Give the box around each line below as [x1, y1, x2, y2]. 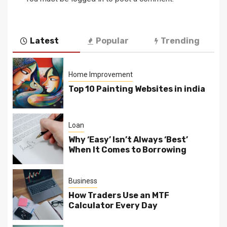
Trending [161, 36, 200, 46]
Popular [95, 36, 129, 46]
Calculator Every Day [68, 201, 158, 211]
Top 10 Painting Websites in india [68, 84, 205, 94]
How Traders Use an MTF [68, 191, 169, 201]
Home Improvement [68, 70, 133, 79]
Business [68, 177, 97, 185]
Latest [30, 36, 59, 46]
